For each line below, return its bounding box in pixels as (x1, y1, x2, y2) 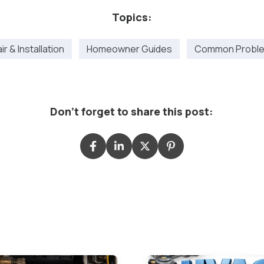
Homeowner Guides (87, 42, 173, 55)
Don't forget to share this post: (50, 104, 214, 118)
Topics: (111, 10, 152, 24)
